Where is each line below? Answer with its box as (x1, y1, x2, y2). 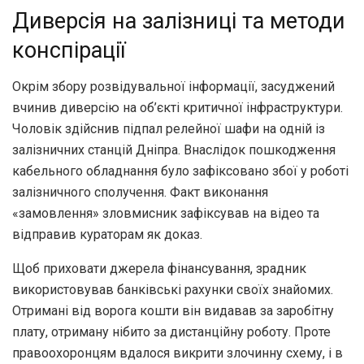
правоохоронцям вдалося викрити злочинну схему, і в (12, 344, 343, 361)
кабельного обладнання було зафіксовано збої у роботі (12, 162, 349, 179)
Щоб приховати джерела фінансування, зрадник (12, 260, 306, 276)
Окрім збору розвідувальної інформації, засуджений (12, 78, 335, 94)
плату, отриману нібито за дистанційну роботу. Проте (12, 323, 331, 340)
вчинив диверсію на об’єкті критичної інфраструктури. (12, 99, 343, 115)
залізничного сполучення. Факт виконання (12, 184, 268, 200)
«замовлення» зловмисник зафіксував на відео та (12, 205, 319, 221)
